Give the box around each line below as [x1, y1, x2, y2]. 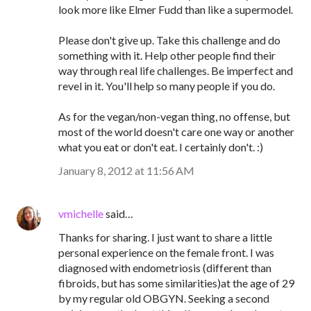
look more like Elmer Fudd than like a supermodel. [58, 3, 293, 16]
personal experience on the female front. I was [58, 246, 274, 259]
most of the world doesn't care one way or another [58, 125, 294, 138]
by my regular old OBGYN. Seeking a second [58, 292, 269, 305]
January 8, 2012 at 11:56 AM [58, 164, 194, 177]
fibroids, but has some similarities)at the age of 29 [58, 276, 294, 289]
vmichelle [58, 207, 103, 220]
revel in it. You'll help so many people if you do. [58, 79, 275, 92]
